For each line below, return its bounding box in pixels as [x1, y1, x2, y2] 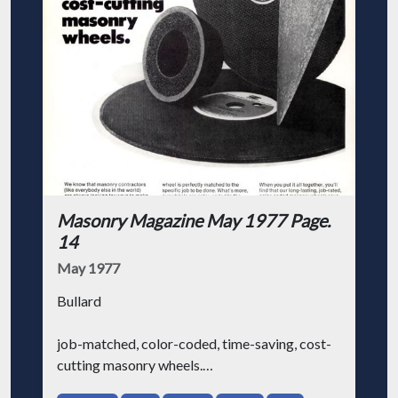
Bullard [57, 292, 101, 309]
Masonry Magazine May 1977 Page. [57, 210, 330, 231]
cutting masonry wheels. [57, 356, 203, 373]
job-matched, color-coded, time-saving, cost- [57, 335, 331, 352]
